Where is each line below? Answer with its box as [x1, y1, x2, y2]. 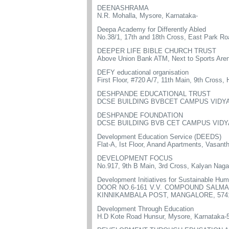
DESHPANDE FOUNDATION [97, 111, 183, 119]
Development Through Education [97, 205, 194, 213]
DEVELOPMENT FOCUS [97, 154, 173, 162]
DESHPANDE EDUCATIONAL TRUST [97, 90, 211, 98]
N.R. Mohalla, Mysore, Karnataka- [97, 12, 198, 19]
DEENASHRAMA [97, 4, 149, 12]
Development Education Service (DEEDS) [97, 133, 221, 141]
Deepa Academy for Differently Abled [97, 26, 206, 33]
